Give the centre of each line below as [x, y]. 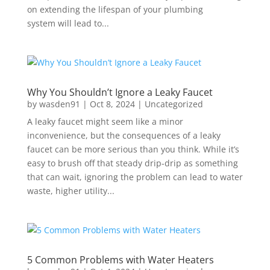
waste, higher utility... [71, 191]
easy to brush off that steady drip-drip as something [132, 163]
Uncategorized [174, 104]
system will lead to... [68, 23]
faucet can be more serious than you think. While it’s [133, 149]
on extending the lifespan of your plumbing [115, 9]
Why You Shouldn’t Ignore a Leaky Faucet [120, 92]
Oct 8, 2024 [112, 104]
